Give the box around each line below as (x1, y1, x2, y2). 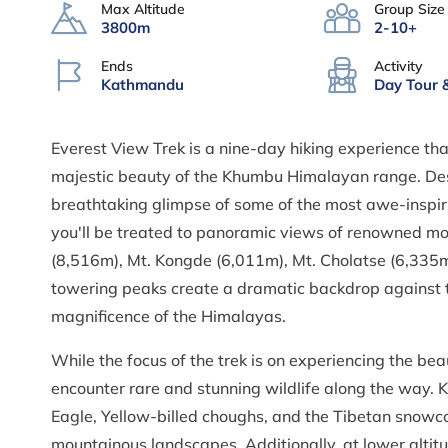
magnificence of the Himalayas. (51, 306, 286, 326)
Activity (373, 57, 423, 75)
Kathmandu (101, 75, 184, 94)
